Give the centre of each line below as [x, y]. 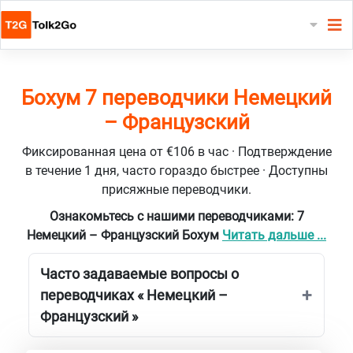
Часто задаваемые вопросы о [139, 273]
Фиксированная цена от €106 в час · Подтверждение [176, 151]
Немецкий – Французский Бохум [124, 235]
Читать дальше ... [274, 235]
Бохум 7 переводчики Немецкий [176, 97]
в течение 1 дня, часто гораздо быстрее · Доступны [176, 170]
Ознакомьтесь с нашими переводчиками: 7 [176, 216]
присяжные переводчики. [176, 189]
